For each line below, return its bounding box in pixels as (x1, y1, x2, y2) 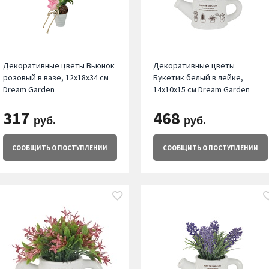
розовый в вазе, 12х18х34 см (2, 72, 109, 83)
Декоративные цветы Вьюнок (2, 60, 115, 71)
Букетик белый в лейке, (153, 72, 244, 83)
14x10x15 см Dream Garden (153, 84, 250, 95)
